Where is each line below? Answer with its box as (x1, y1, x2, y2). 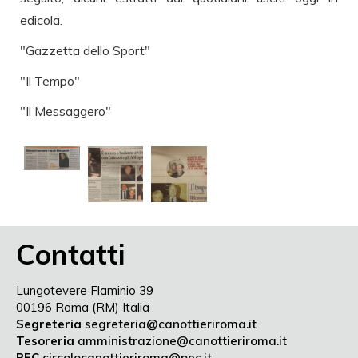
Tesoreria (16, 332, 74, 348)
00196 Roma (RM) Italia (16, 299, 149, 315)
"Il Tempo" (20, 73, 80, 89)
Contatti (16, 236, 125, 272)
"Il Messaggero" (20, 103, 111, 120)
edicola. (20, 12, 62, 29)
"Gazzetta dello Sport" (20, 42, 150, 59)
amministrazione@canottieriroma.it (78, 332, 287, 348)
